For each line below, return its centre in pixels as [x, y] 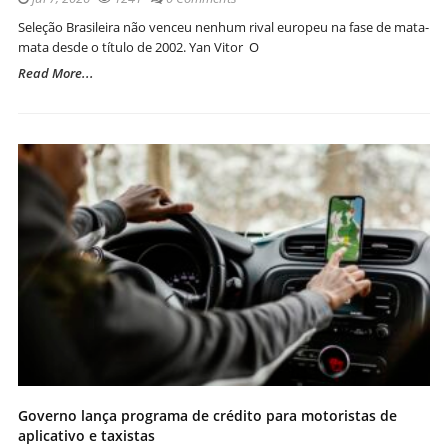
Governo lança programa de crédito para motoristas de [207, 415]
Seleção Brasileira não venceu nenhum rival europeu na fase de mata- [223, 26]
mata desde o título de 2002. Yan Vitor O [138, 46]
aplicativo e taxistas [86, 435]
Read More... [56, 72]
